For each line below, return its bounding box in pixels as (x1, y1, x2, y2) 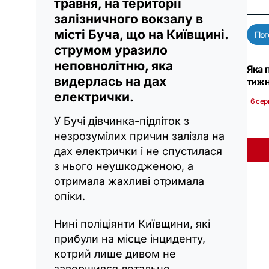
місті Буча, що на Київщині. (54, 27, 228, 43)
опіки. (54, 190, 85, 203)
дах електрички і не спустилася (54, 145, 222, 158)
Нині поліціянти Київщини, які (54, 217, 210, 231)
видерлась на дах (54, 74, 166, 89)
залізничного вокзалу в (54, 11, 203, 27)
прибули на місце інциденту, (54, 232, 205, 246)
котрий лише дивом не (54, 247, 176, 261)
